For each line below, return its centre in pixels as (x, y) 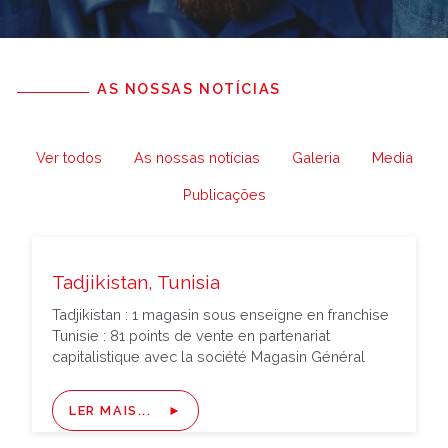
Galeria (315, 157)
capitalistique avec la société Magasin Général (208, 356)
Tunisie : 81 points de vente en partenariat (191, 335)
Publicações (224, 194)
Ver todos (68, 157)
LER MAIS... (110, 410)
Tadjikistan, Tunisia (136, 282)
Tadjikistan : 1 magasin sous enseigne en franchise (220, 314)
